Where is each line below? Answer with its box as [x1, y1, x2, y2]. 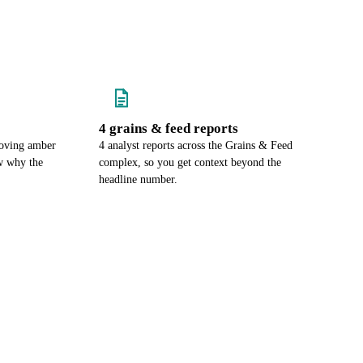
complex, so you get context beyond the [99, 156, 281, 169]
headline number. [99, 173, 177, 186]
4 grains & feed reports [99, 121, 238, 136]
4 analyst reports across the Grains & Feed [99, 139, 293, 152]
